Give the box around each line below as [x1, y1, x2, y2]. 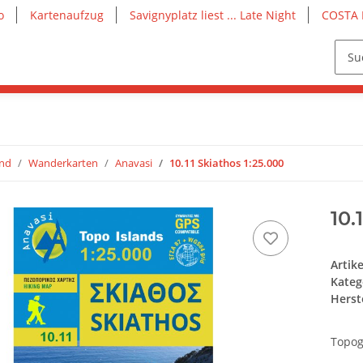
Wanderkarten [28, 156, 98, 171]
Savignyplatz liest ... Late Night [130, 7, 296, 23]
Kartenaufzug [30, 7, 104, 23]
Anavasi [115, 156, 152, 171]
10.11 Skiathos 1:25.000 [169, 156, 284, 171]
